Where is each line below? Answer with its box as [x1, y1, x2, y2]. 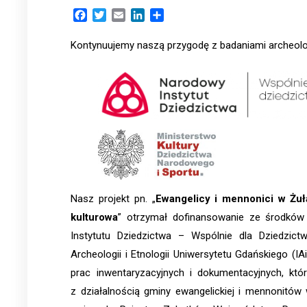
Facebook [87, 8, 135, 22]
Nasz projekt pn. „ [71, 193, 156, 206]
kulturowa [71, 211, 119, 224]
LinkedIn [145, 8, 186, 22]
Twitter [106, 8, 140, 22]
